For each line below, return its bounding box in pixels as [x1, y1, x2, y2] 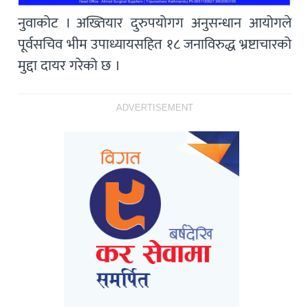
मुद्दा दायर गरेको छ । [18, 53, 121, 78]
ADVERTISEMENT [116, 100, 194, 115]
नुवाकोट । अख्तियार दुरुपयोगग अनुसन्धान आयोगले [18, 10, 292, 35]
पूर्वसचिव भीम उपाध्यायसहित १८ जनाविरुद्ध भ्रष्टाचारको [18, 32, 292, 56]
